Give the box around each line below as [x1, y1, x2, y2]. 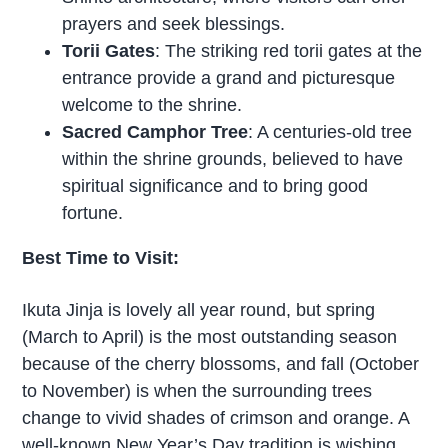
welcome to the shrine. [62, 95, 243, 116]
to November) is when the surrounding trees [22, 381, 373, 402]
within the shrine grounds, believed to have [62, 149, 404, 170]
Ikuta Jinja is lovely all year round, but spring [22, 300, 376, 321]
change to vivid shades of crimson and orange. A [22, 408, 410, 429]
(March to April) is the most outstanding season [22, 327, 398, 348]
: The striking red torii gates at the [155, 41, 423, 62]
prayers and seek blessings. [62, 14, 286, 35]
